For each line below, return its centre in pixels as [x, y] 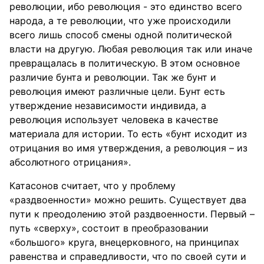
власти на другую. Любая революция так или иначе [131, 49]
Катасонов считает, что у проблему [93, 186]
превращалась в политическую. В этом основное [125, 63]
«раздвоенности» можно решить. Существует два [128, 200]
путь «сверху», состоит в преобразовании [109, 228]
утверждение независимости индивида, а [108, 105]
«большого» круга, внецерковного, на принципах [124, 242]
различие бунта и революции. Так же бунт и [113, 77]
